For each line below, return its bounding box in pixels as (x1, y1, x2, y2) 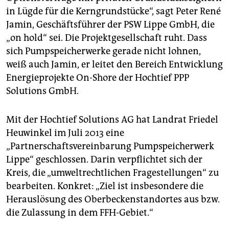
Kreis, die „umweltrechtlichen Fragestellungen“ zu (6, 167, 219, 179)
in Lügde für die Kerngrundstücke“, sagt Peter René (6, 6, 221, 17)
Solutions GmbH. (6, 85, 79, 97)
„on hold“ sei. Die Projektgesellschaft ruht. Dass (6, 32, 207, 44)
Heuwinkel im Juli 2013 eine (6, 127, 124, 139)
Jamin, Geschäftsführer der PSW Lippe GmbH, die (6, 19, 215, 31)
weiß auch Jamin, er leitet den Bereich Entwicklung (6, 59, 223, 71)
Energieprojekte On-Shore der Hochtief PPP (6, 72, 189, 84)
